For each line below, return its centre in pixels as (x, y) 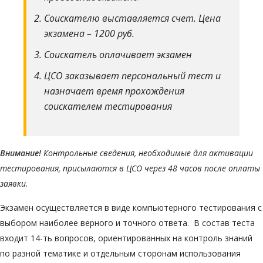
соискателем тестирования (108, 106)
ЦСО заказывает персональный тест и (132, 76)
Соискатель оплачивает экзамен (118, 55)
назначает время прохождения (114, 91)
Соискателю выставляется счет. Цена (132, 18)
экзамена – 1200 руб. (89, 33)
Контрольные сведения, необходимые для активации (147, 153)
